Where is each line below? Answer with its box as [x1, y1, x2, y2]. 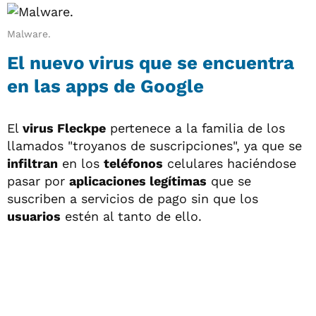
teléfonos [104, 155, 163, 171]
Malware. [7, 28, 51, 39]
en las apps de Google [7, 75, 204, 97]
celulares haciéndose [163, 155, 296, 171]
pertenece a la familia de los [106, 120, 285, 135]
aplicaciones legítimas [69, 173, 207, 188]
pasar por [7, 173, 69, 188]
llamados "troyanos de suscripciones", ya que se [7, 138, 302, 153]
